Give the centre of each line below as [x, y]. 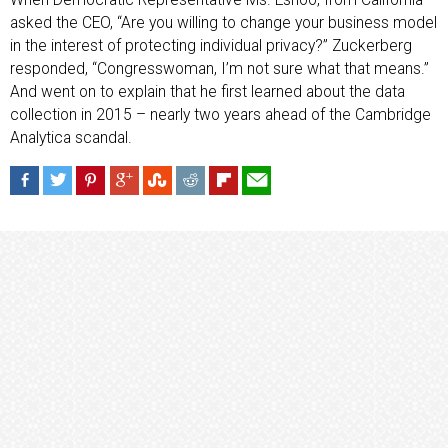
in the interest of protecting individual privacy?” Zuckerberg [211, 46]
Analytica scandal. [71, 138]
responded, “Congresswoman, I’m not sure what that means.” [219, 69]
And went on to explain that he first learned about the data [207, 92]
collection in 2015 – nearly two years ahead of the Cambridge [220, 115]
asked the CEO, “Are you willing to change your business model [223, 23]
